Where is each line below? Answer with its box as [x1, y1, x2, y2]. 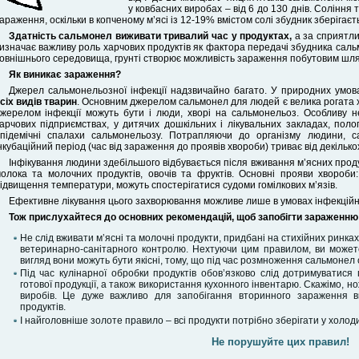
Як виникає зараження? [8, 69, 121, 80]
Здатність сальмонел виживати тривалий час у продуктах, [8, 30, 295, 42]
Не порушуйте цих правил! [211, 335, 349, 348]
